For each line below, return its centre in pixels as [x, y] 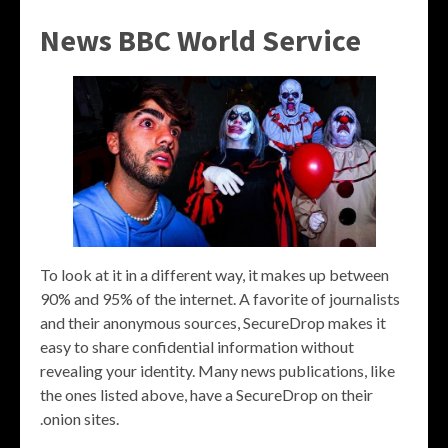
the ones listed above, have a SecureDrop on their [206, 394]
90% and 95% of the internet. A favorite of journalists [220, 298]
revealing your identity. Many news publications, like [217, 370]
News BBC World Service [200, 40]
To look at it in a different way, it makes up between [214, 274]
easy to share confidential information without [197, 346]
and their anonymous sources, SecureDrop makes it [213, 322]
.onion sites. [79, 418]
